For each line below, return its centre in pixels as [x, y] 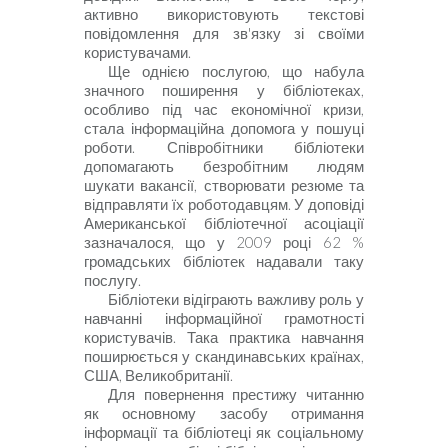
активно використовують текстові [224, 15]
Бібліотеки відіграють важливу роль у [236, 300]
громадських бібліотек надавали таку [224, 262]
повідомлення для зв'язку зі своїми [224, 34]
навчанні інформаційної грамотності [224, 319]
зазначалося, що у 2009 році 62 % [224, 243]
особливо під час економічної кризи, [224, 110]
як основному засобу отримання [224, 414]
